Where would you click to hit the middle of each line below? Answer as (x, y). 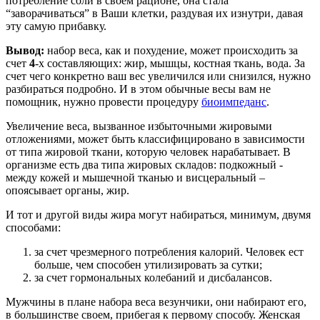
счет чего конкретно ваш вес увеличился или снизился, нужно (158, 76)
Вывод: (25, 50)
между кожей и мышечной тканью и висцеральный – (135, 177)
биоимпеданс (234, 101)
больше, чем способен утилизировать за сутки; (148, 264)
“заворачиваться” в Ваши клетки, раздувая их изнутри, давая (154, 13)
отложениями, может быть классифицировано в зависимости (155, 139)
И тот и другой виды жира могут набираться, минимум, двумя (158, 214)
